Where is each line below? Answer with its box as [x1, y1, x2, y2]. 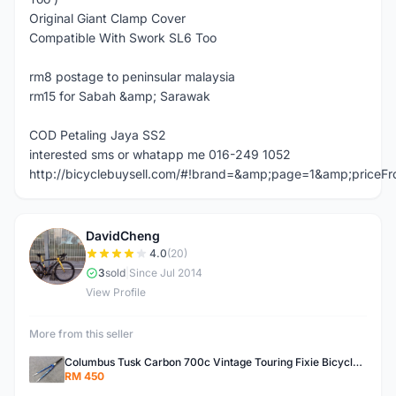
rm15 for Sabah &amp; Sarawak [29, 88, 210, 103]
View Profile [86, 286, 146, 299]
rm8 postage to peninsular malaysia [29, 69, 235, 84]
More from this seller [29, 327, 133, 340]
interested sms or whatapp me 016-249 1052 [29, 147, 291, 162]
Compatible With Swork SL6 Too [29, 30, 217, 45]
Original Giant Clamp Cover [29, 11, 186, 26]
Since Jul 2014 [129, 266, 202, 279]
